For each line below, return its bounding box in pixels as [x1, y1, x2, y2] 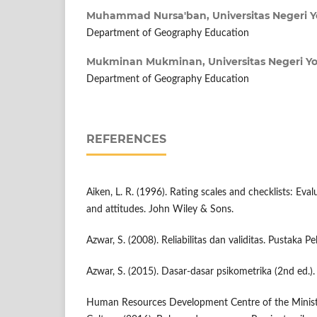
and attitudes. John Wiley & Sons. [86, 204, 234, 215]
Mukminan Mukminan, [86, 55, 208, 69]
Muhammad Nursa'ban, [86, 9, 212, 23]
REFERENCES [86, 132, 166, 146]
